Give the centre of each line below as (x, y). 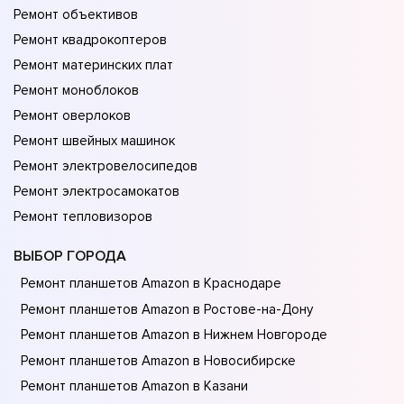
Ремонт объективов (76, 15)
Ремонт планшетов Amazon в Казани (134, 386)
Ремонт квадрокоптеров (90, 40)
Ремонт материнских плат (93, 65)
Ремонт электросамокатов (96, 192)
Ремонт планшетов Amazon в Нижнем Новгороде (174, 335)
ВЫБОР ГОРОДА (70, 257)
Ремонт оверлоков (72, 116)
